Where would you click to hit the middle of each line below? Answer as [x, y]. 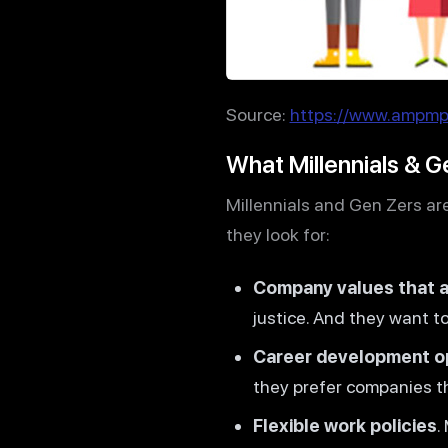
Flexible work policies [344, 425]
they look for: [277, 234]
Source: [257, 114]
